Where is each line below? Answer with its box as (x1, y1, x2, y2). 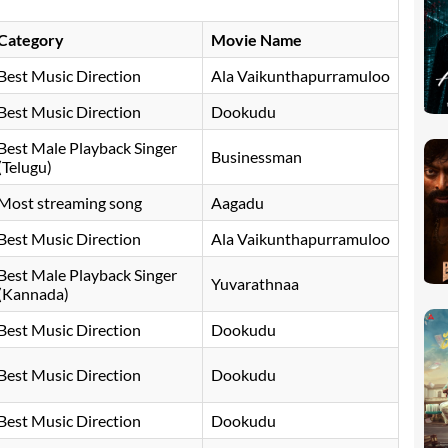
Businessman (211, 147, 302, 167)
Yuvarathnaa (211, 274, 299, 294)
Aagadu (211, 193, 264, 213)
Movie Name (211, 30, 302, 50)
